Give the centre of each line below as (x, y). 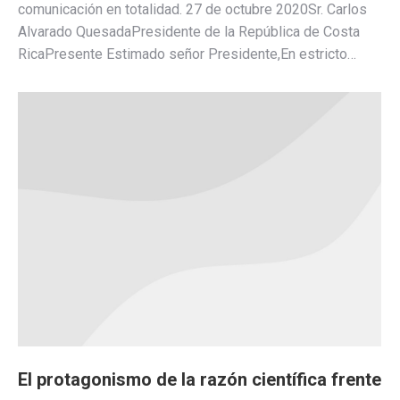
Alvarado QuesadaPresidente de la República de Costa (189, 31)
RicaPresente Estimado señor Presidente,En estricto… (187, 54)
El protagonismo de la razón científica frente (200, 379)
